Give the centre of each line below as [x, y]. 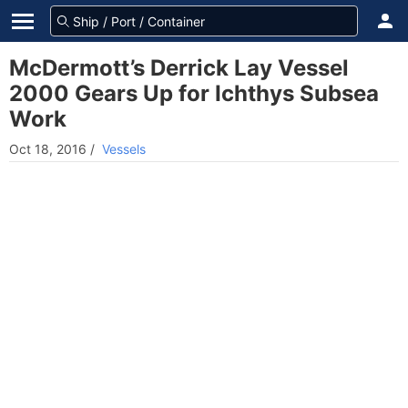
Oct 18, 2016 [48, 149]
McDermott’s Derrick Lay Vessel [179, 68]
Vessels [124, 149]
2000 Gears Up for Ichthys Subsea [194, 93]
